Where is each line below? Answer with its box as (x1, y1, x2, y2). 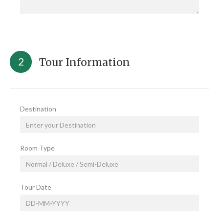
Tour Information (39, 56, 130, 69)
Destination (20, 105, 56, 113)
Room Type (20, 144, 55, 152)
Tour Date (20, 183, 51, 191)
